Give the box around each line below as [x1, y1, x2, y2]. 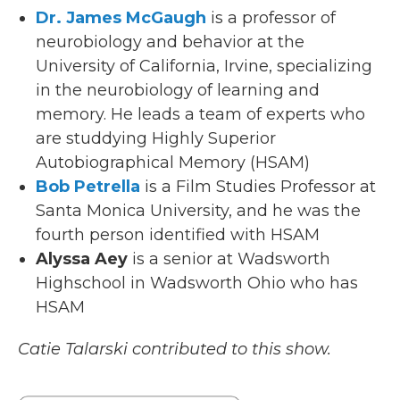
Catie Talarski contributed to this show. [18, 339, 331, 360]
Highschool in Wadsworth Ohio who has [36, 273, 358, 294]
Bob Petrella [36, 177, 145, 197]
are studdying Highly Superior [36, 129, 276, 149]
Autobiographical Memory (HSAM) [36, 153, 310, 173]
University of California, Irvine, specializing [36, 56, 372, 77]
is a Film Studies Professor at [145, 177, 376, 197]
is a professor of [206, 8, 336, 29]
